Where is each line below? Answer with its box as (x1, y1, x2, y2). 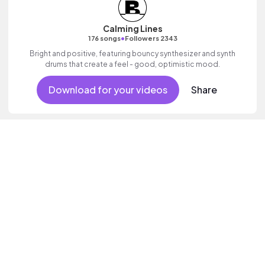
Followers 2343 (124, 34, 177, 42)
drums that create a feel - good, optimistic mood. (45, 60, 220, 69)
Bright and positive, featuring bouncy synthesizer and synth (30, 49, 235, 58)
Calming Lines (102, 23, 163, 34)
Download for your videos (48, 83, 167, 96)
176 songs (88, 34, 121, 42)
